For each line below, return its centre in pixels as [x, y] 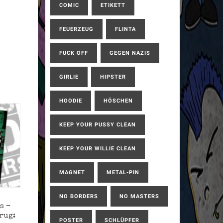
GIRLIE [69, 77]
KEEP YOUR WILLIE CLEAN [98, 149]
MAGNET [72, 172]
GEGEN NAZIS [130, 53]
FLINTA [125, 29]
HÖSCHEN [118, 101]
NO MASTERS [139, 196]
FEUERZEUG [76, 29]
